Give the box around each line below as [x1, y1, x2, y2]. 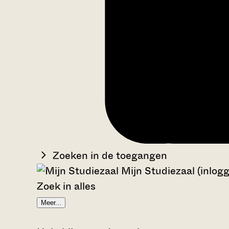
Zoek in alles [37, 178, 96, 194]
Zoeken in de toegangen [53, 148, 167, 163]
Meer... [41, 198, 61, 207]
